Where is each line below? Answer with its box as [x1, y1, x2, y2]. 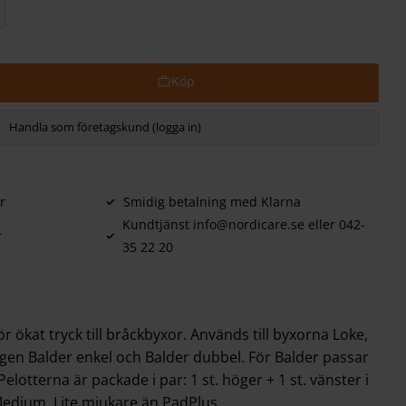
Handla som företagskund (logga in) [9, 119, 202, 136]
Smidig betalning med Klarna [123, 193, 302, 211]
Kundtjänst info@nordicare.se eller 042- [121, 216, 365, 234]
